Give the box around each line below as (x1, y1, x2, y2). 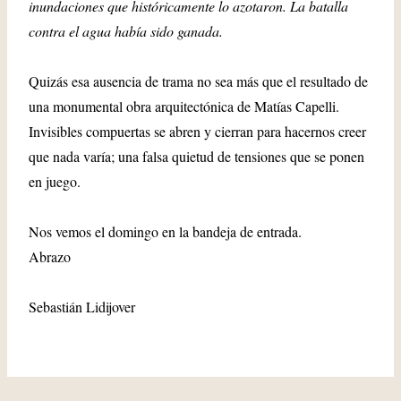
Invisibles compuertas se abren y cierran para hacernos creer (29, 122, 366, 141)
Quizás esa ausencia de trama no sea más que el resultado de (29, 72, 368, 90)
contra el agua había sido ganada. (29, 21, 223, 40)
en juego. (29, 172, 81, 191)
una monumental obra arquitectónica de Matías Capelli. (29, 97, 339, 115)
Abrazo (29, 247, 71, 266)
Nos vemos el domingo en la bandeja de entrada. (29, 222, 306, 241)
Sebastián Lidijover (29, 297, 135, 316)
